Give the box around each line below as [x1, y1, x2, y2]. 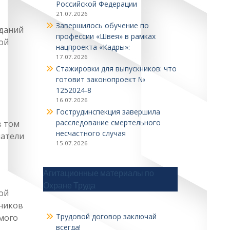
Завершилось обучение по [55, 21, 149, 30]
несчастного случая [55, 128, 126, 138]
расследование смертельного [55, 118, 161, 127]
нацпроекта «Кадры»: [55, 42, 130, 52]
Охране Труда [43, 180, 95, 190]
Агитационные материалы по [43, 168, 154, 178]
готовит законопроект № [55, 74, 145, 84]
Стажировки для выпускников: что [55, 64, 177, 73]
